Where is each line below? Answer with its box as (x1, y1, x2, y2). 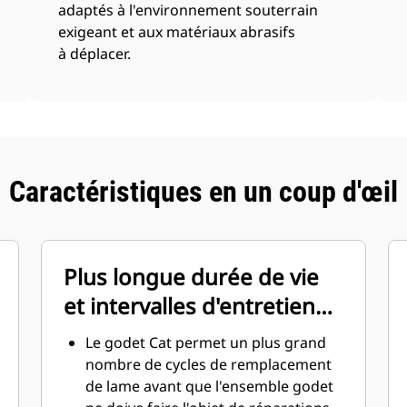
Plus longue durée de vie (64, 262, 320, 292)
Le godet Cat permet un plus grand (85, 333, 327, 352)
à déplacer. (58, 44, 132, 64)
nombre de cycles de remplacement (85, 354, 333, 374)
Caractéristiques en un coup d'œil (9, 174, 398, 209)
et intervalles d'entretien (64, 291, 316, 321)
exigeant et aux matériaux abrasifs (58, 22, 296, 42)
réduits (64, 320, 138, 350)
